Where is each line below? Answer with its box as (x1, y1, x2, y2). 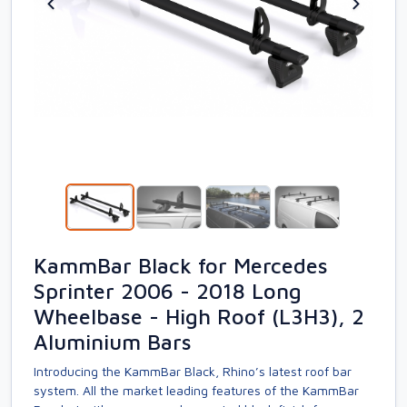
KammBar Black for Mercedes (34, 253, 328, 278)
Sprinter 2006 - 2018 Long (34, 278, 302, 303)
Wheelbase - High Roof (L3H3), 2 (34, 303, 364, 329)
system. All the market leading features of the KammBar (34, 382, 359, 398)
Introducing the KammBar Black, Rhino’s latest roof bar (34, 363, 352, 379)
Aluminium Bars (34, 329, 192, 354)
